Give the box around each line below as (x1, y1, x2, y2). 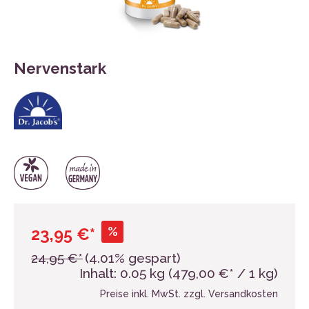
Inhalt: (79, 266, 120, 281)
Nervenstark (14, 59, 106, 77)
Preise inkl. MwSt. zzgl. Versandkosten (100, 288, 278, 300)
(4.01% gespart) (85, 250, 181, 266)
